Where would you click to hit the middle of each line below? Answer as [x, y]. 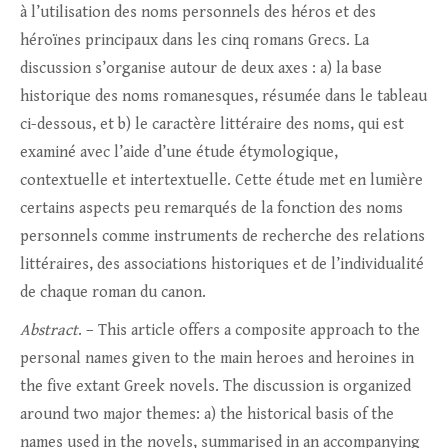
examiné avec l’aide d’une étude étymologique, [179, 153]
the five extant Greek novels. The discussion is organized [215, 387]
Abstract [49, 331]
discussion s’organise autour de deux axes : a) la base [201, 69]
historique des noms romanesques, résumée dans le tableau [223, 97]
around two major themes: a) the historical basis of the [207, 415]
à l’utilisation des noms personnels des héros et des [198, 13]
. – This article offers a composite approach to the [249, 331]
